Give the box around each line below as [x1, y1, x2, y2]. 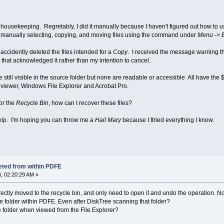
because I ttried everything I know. [120, 116, 214, 123]
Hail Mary [94, 116, 121, 123]
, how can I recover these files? [48, 99, 132, 106]
